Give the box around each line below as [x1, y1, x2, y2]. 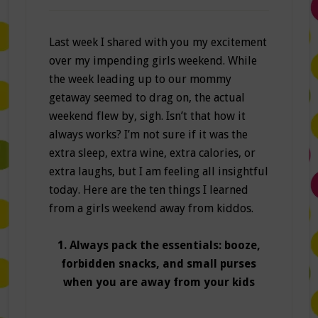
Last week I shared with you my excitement [48, 35, 267, 50]
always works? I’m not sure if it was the [48, 128, 248, 142]
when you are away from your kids [62, 275, 255, 290]
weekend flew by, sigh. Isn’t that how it [48, 109, 246, 124]
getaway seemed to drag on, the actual [48, 91, 245, 105]
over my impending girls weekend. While [48, 54, 257, 68]
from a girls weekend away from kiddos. [48, 202, 253, 216]
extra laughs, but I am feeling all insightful [48, 165, 268, 179]
